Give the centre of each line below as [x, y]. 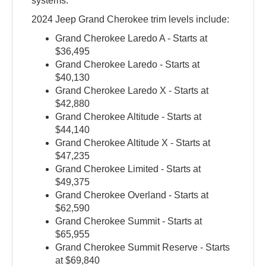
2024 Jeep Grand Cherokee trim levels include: [131, 19]
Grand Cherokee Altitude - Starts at [129, 116]
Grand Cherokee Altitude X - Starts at [133, 142]
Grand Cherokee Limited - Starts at [128, 169]
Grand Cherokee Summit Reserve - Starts [143, 247]
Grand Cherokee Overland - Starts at [132, 195]
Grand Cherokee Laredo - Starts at [128, 64]
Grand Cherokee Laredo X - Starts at [132, 90]
